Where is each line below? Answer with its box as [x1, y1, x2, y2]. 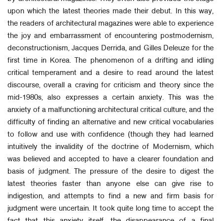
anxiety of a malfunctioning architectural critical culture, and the [7, 107, 214, 113]
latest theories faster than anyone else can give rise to [7, 181, 214, 187]
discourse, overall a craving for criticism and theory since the [7, 82, 214, 89]
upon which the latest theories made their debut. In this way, [7, 8, 214, 15]
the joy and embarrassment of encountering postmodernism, [7, 33, 214, 39]
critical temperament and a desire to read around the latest [7, 70, 214, 76]
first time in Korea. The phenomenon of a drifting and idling [7, 57, 214, 64]
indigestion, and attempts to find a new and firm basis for [7, 193, 214, 200]
